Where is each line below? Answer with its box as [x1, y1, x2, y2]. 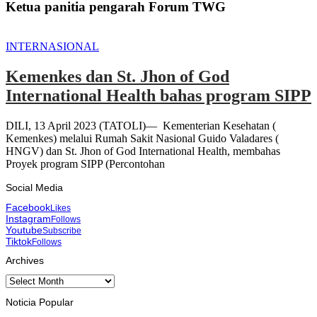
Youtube [6, 224, 42, 236]
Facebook [6, 201, 50, 213]
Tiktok [6, 235, 32, 247]
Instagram [6, 212, 51, 224]
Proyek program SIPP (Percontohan [6, 158, 165, 171]
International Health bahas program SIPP [6, 86, 311, 105]
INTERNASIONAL [6, 40, 99, 53]
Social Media [6, 182, 63, 194]
